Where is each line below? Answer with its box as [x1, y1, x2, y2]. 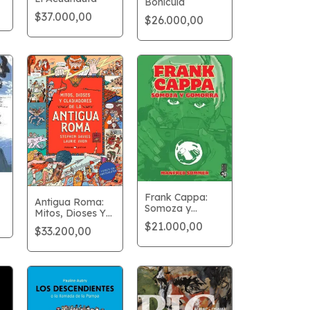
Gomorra [144, 212, 187, 226]
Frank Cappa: [144, 190, 208, 203]
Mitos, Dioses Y [35, 206, 107, 219]
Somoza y [144, 201, 191, 215]
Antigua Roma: [35, 195, 104, 208]
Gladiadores [35, 217, 92, 230]
